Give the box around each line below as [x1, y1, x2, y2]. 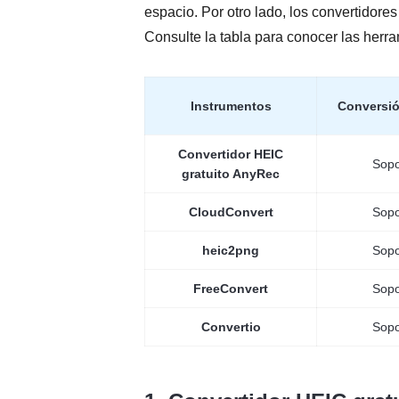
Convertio [200, 320, 261, 334]
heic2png [202, 243, 259, 257]
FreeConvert [193, 281, 268, 296]
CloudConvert [188, 205, 273, 219]
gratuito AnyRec [182, 167, 280, 181]
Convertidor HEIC [178, 147, 283, 161]
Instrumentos [190, 99, 272, 113]
